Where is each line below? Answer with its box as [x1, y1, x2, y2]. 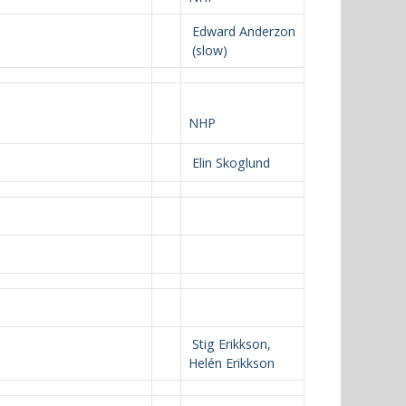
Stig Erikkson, [188, 335, 271, 353]
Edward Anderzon [188, 23, 295, 40]
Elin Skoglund [188, 154, 270, 171]
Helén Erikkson [188, 354, 275, 372]
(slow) [188, 42, 227, 59]
